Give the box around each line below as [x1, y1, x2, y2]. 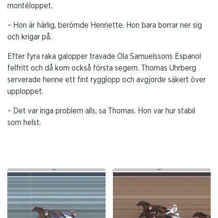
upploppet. [7, 88, 43, 96]
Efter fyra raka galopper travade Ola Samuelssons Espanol [7, 53, 201, 61]
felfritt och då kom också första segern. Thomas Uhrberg [7, 64, 196, 73]
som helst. [7, 119, 41, 127]
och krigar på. [7, 33, 52, 41]
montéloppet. [7, 2, 53, 10]
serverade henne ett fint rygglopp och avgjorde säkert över [7, 76, 206, 84]
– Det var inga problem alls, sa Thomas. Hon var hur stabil [7, 107, 195, 115]
